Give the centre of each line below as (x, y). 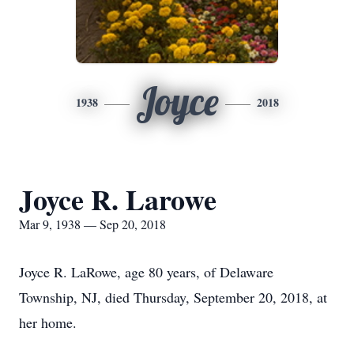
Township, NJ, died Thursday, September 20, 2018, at (173, 297)
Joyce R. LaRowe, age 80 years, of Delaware (146, 272)
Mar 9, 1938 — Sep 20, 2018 (92, 224)
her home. (48, 322)
